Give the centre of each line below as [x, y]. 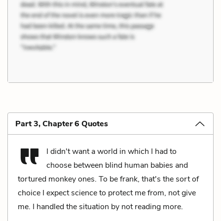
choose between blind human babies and [117, 165]
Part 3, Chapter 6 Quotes [62, 124]
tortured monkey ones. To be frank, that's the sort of [108, 179]
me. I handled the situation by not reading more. [100, 206]
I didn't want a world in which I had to [111, 151]
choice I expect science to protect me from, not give [107, 193]
